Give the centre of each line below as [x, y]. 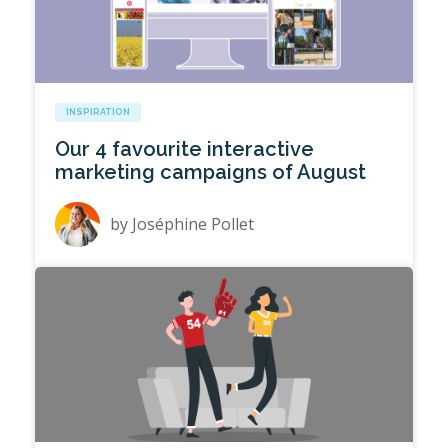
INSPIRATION [98, 112]
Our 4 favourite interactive [185, 149]
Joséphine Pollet [193, 224]
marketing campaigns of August [211, 172]
